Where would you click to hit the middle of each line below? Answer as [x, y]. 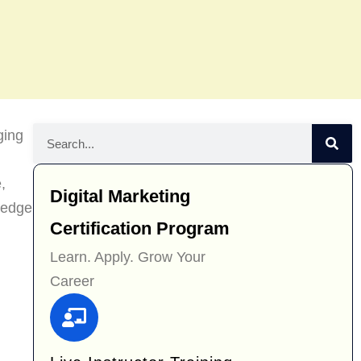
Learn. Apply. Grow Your [127, 257]
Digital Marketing [120, 197]
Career [72, 282]
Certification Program [139, 229]
